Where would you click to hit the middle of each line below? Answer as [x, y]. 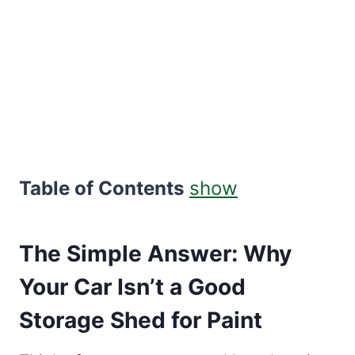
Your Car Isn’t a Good [132, 287]
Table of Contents [101, 188]
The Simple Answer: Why [155, 254]
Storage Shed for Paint [141, 320]
